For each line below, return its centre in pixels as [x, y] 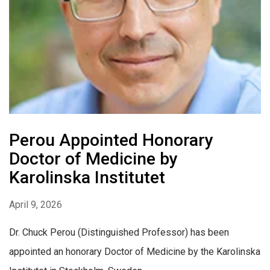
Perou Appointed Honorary [111, 140]
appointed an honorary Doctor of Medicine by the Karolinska [135, 252]
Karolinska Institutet [87, 178]
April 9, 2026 [36, 205]
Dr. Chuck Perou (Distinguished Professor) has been [119, 233]
